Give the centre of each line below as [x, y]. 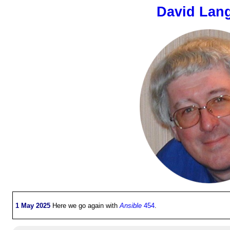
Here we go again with [85, 205]
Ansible [131, 205]
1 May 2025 [33, 205]
